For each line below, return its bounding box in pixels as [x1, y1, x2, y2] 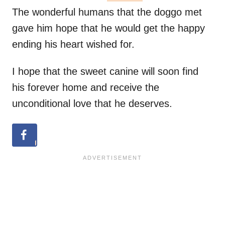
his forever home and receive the [12, 82, 159, 93]
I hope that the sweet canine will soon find [12, 66, 198, 77]
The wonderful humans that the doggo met [12, 7, 202, 18]
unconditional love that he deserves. [12, 98, 175, 109]
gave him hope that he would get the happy [12, 23, 205, 34]
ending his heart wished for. [12, 39, 135, 50]
